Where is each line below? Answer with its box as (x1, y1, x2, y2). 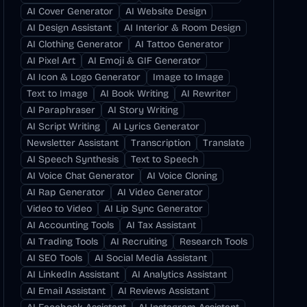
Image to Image (153, 71, 224, 83)
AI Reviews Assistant (118, 285, 210, 297)
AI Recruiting (110, 236, 168, 247)
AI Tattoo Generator (135, 38, 224, 50)
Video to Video (27, 203, 93, 214)
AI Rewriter (181, 88, 232, 99)
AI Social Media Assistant (95, 252, 208, 264)
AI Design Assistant (27, 22, 112, 34)
